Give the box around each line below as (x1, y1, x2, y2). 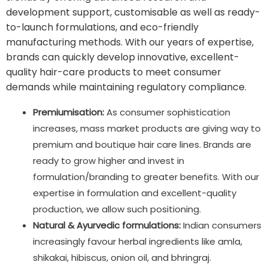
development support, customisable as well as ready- (6, 5, 260, 19)
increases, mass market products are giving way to (33, 121, 261, 135)
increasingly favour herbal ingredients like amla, (33, 234, 242, 248)
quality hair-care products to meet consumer (6, 65, 221, 79)
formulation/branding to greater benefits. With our (33, 170, 259, 183)
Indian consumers (181, 218, 261, 232)
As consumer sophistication (104, 105, 230, 118)
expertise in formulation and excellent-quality (33, 186, 236, 199)
